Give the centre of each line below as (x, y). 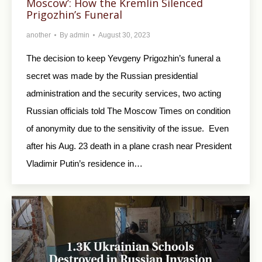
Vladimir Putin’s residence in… (85, 164)
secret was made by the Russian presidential (112, 76)
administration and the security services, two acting (124, 94)
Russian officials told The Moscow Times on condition (128, 111)
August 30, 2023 (124, 35)
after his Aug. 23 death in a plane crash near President (129, 146)
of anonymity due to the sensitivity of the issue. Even (127, 129)
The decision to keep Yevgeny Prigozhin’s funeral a (123, 58)
